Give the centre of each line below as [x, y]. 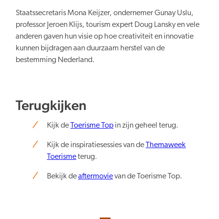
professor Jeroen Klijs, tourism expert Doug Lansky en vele [108, 25]
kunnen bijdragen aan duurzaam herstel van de [90, 48]
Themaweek [166, 145]
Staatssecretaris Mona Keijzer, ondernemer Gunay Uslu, [105, 13]
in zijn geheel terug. [146, 126]
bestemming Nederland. [55, 60]
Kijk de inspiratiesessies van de [97, 145]
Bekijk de [63, 177]
